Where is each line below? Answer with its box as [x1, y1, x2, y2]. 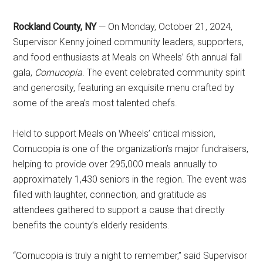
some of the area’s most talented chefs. [13, 97, 178, 109]
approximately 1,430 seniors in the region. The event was [13, 174, 247, 185]
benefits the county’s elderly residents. [13, 220, 170, 231]
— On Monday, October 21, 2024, [96, 21, 233, 32]
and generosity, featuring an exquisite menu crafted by [13, 82, 235, 93]
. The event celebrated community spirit [82, 67, 245, 78]
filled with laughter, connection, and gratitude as [13, 189, 207, 200]
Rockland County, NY [13, 21, 97, 32]
